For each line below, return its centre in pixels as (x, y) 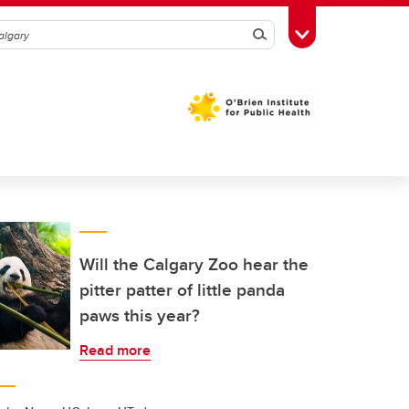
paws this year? (140, 315)
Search (284, 35)
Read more (115, 350)
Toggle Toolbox (348, 33)
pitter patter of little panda (182, 289)
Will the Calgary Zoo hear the (194, 264)
